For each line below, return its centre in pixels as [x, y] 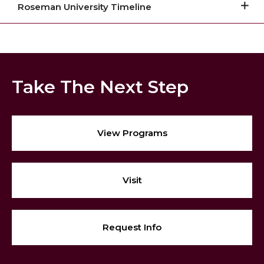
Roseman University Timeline [85, 7]
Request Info [132, 227]
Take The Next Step [100, 87]
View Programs [132, 133]
